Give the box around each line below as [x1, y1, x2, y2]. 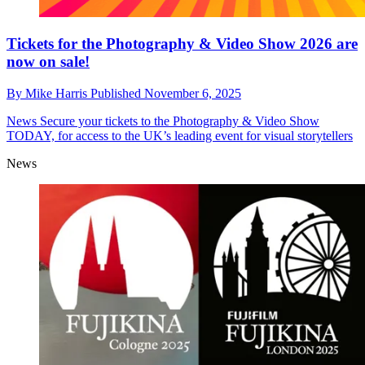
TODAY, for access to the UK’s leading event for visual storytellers [7, 129, 353, 143]
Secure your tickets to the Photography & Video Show [37, 114, 319, 129]
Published [90, 86, 144, 101]
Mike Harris [25, 86, 90, 101]
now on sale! [7, 53, 90, 71]
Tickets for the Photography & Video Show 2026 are [7, 35, 358, 53]
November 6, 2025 [144, 86, 241, 101]
